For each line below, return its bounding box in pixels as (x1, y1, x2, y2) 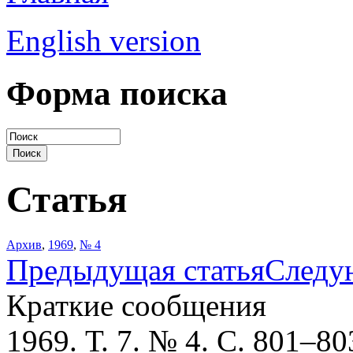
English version (6, 24, 201, 58)
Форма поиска (6, 74, 228, 112)
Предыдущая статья (6, 252, 265, 287)
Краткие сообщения (6, 288, 266, 322)
